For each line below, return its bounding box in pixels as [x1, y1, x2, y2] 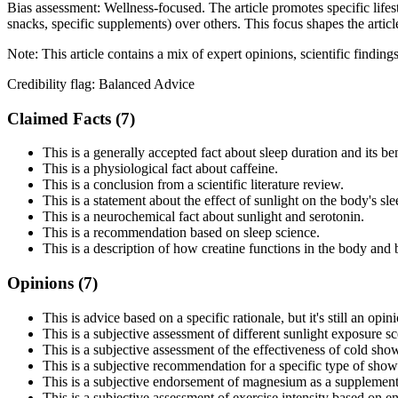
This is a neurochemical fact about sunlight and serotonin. [43, 209, 364, 225]
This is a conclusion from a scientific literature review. [43, 177, 344, 193]
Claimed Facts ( [7, 108, 121, 128]
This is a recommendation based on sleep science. [43, 225, 320, 241]
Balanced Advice [99, 76, 195, 92]
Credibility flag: [7, 76, 99, 92]
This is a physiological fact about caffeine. [43, 161, 278, 177]
